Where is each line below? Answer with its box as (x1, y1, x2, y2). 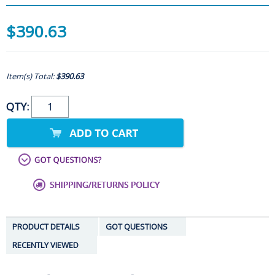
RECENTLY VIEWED (12, 239, 79, 251)
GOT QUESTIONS (106, 221, 168, 233)
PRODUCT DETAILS (12, 221, 80, 233)
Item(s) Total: (6, 71, 56, 82)
